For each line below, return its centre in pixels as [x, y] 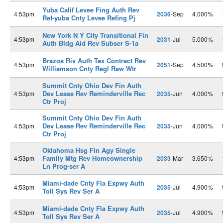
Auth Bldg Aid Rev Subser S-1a [90, 43]
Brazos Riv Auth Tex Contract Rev [94, 60]
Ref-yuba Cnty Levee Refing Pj [89, 18]
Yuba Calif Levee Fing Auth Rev [91, 10]
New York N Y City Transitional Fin [95, 35]
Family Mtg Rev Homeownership [92, 158]
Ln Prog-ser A [64, 166]
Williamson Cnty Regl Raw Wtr [89, 68]
